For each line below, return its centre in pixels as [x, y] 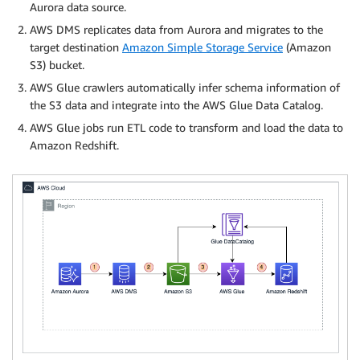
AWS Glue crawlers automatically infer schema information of [185, 87]
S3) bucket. [57, 64]
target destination [76, 47]
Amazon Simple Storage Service [202, 47]
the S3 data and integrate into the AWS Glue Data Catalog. [176, 104]
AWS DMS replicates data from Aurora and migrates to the [176, 29]
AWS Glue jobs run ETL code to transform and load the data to [186, 127]
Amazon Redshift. [74, 145]
